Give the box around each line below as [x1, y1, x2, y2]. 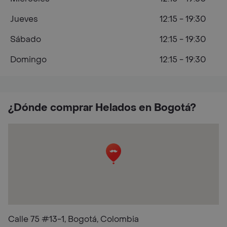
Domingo [10, 54, 47, 65]
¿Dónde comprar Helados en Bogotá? [8, 101, 196, 115]
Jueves [10, 14, 38, 24]
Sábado [10, 34, 41, 45]
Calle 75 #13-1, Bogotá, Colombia [8, 214, 139, 224]
